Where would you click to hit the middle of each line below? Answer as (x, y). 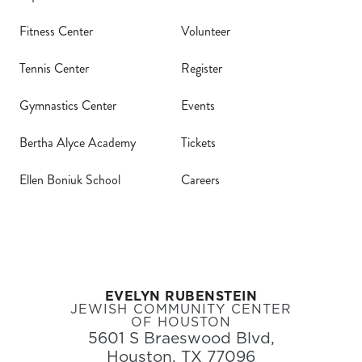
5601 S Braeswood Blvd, (181, 337)
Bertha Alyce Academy (78, 142)
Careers (200, 179)
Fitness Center (56, 31)
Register (202, 68)
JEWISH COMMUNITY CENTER (181, 308)
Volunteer (206, 31)
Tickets (198, 142)
